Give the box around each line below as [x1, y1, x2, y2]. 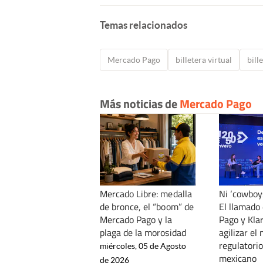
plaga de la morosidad [100, 225, 186, 240]
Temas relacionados [100, 19, 187, 31]
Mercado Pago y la [100, 213, 173, 227]
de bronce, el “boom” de [100, 200, 194, 214]
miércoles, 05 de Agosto [100, 241, 186, 251]
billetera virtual [176, 55, 232, 65]
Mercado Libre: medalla [100, 187, 192, 201]
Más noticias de [100, 95, 180, 113]
